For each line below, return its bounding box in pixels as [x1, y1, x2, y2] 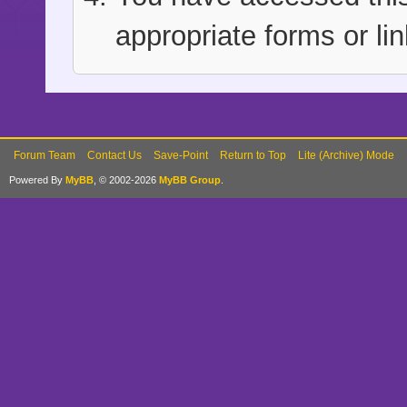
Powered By [9, 174, 65, 185]
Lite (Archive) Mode [298, 149, 394, 162]
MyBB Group [159, 174, 221, 185]
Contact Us [87, 149, 142, 162]
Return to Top [220, 149, 286, 162]
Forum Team [14, 149, 75, 162]
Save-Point [154, 149, 208, 162]
